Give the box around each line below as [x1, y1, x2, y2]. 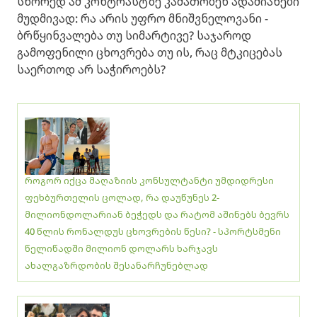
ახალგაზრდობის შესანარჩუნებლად [25, 259, 208, 272]
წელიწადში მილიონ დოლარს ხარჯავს [25, 242, 218, 255]
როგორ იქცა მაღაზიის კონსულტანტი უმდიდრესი [25, 174, 274, 188]
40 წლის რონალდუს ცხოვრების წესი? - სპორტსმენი [25, 225, 281, 238]
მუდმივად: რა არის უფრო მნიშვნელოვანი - [17, 11, 268, 27]
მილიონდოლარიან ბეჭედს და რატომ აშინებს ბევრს [25, 208, 289, 221]
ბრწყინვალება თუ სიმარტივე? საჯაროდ [17, 28, 251, 44]
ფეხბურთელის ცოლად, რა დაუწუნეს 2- [25, 191, 219, 204]
